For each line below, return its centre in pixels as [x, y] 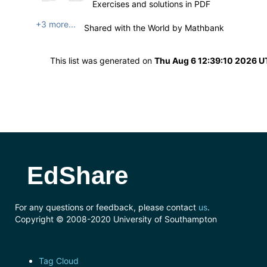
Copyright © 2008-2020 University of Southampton [116, 219]
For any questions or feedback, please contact [107, 207]
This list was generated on [102, 60]
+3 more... [56, 24]
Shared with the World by [134, 28]
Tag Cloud [59, 261]
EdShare [77, 176]
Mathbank [204, 28]
